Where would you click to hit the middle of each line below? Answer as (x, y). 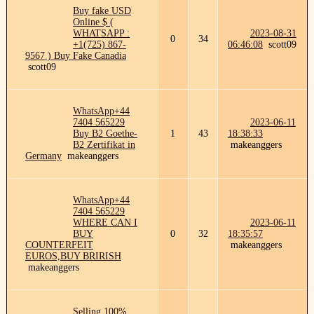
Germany (43, 156)
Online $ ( (93, 22)
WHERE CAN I (105, 223)
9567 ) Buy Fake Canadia (75, 56)
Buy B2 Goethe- (105, 134)
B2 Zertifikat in (104, 145)
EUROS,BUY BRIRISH (73, 256)
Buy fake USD (102, 11)
